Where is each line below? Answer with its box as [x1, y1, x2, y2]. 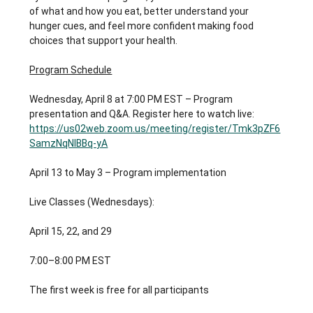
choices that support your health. [29, 34, 178, 46]
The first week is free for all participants [29, 284, 210, 296]
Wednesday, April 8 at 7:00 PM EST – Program [29, 93, 235, 105]
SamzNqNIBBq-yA [29, 137, 108, 149]
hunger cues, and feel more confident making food [29, 20, 256, 31]
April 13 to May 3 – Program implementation [29, 166, 227, 178]
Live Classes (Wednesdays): [29, 196, 155, 208]
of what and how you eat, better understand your [29, 5, 252, 17]
